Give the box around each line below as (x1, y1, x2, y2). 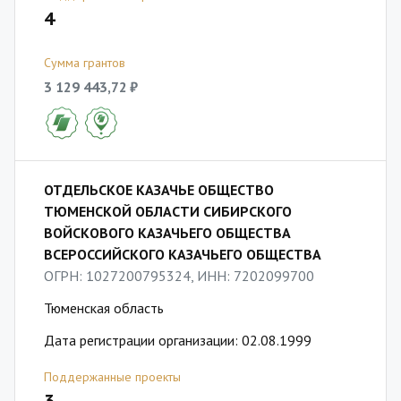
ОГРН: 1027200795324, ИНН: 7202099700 (44, 267, 314, 285)
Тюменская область (44, 299, 164, 317)
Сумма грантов (44, 55, 125, 71)
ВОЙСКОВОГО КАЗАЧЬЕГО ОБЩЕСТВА (44, 224, 291, 242)
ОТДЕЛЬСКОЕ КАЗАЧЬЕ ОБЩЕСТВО (44, 181, 274, 199)
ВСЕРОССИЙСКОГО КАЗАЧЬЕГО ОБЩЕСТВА (44, 245, 321, 263)
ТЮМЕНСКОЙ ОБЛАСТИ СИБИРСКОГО (44, 202, 292, 220)
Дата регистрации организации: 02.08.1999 (44, 331, 311, 349)
